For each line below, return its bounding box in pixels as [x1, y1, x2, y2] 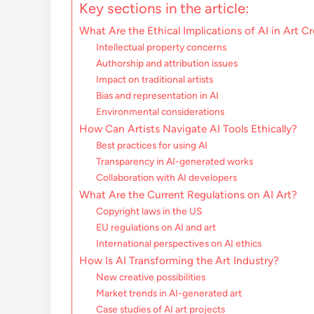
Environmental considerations [96, 106, 225, 118]
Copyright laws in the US [96, 205, 203, 217]
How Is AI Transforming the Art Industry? [79, 254, 279, 268]
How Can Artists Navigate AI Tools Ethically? [79, 122, 297, 136]
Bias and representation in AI [96, 90, 219, 102]
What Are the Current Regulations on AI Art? [79, 188, 297, 202]
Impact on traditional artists [96, 74, 214, 86]
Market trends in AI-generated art [96, 287, 243, 299]
